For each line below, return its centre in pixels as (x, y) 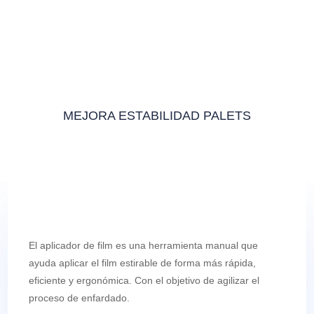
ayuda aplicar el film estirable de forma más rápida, (143, 263)
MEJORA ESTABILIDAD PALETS (157, 116)
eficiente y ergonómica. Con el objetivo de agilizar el (144, 281)
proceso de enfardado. (80, 298)
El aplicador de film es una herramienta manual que (144, 246)
